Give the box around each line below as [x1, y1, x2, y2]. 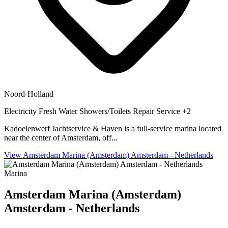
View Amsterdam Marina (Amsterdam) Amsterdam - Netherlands [4, 150, 213, 159]
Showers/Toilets [79, 106, 133, 116]
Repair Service [133, 106, 182, 116]
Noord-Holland [4, 89, 53, 98]
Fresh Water [39, 106, 79, 116]
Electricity [4, 106, 39, 116]
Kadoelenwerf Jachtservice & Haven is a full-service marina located [4, 124, 221, 133]
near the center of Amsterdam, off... [4, 133, 118, 142]
